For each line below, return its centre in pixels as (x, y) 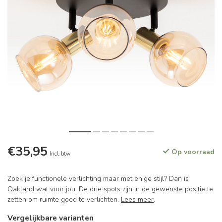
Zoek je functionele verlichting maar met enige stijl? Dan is (98, 179)
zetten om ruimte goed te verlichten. (64, 199)
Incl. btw (60, 154)
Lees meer (137, 199)
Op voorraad (192, 152)
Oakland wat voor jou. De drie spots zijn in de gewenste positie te (110, 189)
